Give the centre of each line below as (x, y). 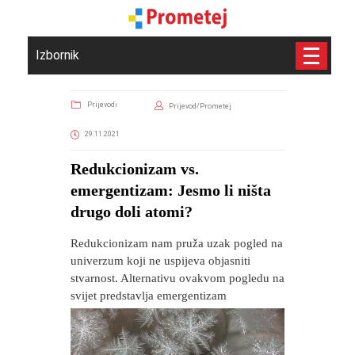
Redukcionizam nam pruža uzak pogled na (177, 243)
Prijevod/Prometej (200, 106)
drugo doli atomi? (132, 212)
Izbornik (57, 55)
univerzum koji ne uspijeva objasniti (160, 261)
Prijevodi (102, 105)
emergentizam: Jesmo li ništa (171, 190)
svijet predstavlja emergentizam (149, 296)
